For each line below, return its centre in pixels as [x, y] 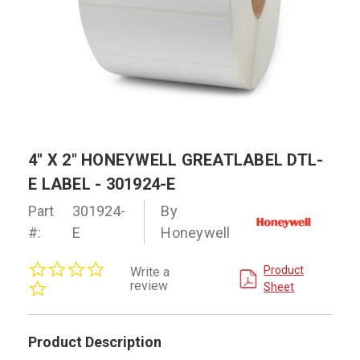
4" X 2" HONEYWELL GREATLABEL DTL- [176, 160]
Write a [150, 272]
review [149, 285]
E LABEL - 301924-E [102, 184]
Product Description [95, 342]
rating [118, 292]
